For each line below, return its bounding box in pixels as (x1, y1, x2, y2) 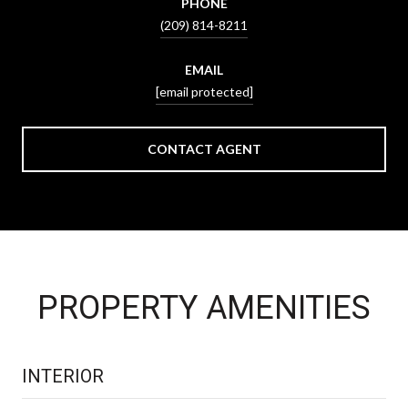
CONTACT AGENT (147, 140, 261, 157)
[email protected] (155, 83, 253, 99)
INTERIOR (22, 364, 104, 387)
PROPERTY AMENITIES (37, 288, 371, 327)
